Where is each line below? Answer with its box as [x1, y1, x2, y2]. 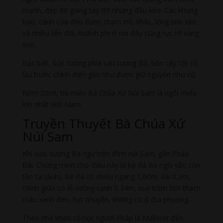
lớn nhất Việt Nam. [22, 99, 82, 109]
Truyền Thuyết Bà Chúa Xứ [22, 114, 185, 132]
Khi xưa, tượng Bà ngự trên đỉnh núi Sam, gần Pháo [22, 148, 189, 158]
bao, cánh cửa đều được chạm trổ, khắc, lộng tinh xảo [22, 16, 197, 26]
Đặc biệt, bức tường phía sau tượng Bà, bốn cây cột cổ [22, 58, 198, 68]
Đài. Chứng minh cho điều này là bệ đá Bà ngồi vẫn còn [22, 160, 200, 170]
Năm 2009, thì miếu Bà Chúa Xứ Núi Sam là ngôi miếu [22, 88, 197, 98]
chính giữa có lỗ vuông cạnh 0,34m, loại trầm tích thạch [22, 183, 201, 193]
